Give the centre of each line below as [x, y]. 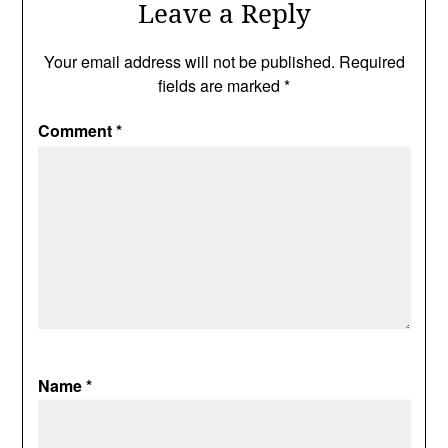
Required [371, 61]
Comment [77, 130]
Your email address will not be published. [189, 61]
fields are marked [221, 85]
